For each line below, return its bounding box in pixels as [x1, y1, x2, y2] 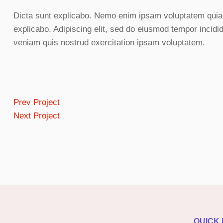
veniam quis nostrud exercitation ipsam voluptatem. [13, 38, 205, 48]
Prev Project [13, 98, 60, 108]
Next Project [13, 111, 60, 121]
